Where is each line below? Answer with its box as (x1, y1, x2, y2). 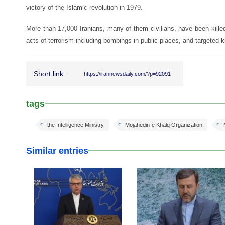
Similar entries (26, 146, 88, 156)
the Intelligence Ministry (47, 122, 104, 128)
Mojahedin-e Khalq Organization (125, 122, 202, 128)
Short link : (34, 70, 67, 78)
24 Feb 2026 (191, 180, 217, 185)
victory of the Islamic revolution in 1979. (26, 4, 143, 11)
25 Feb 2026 (88, 180, 115, 185)
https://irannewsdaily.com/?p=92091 (84, 71, 171, 77)
